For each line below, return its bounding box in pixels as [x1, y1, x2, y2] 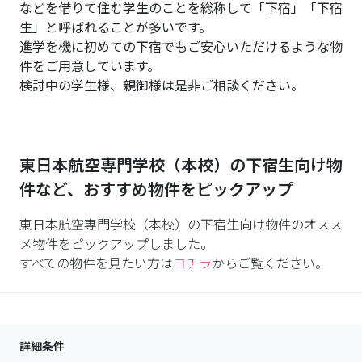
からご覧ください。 [212, 253, 328, 272]
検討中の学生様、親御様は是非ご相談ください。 [19, 75, 304, 95]
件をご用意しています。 [19, 56, 160, 75]
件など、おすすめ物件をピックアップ [19, 177, 293, 200]
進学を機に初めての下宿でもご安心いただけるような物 [19, 36, 343, 56]
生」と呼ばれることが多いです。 [19, 17, 212, 36]
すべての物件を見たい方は [19, 253, 173, 272]
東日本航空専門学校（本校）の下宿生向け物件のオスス [19, 214, 343, 234]
